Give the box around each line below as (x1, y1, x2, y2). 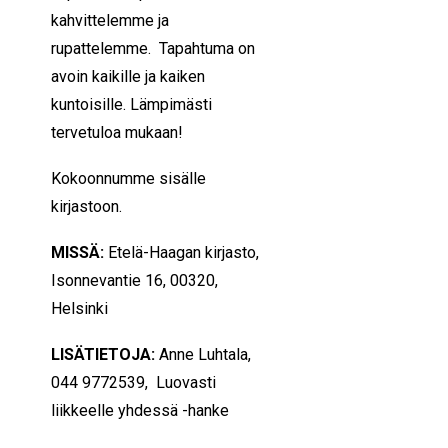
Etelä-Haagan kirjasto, (108, 243, 259, 262)
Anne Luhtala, (159, 345, 251, 364)
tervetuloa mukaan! (51, 123, 183, 142)
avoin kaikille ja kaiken (51, 67, 205, 86)
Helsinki (51, 299, 108, 318)
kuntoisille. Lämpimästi (51, 95, 212, 114)
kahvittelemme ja (51, 11, 169, 30)
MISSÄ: (51, 243, 108, 262)
